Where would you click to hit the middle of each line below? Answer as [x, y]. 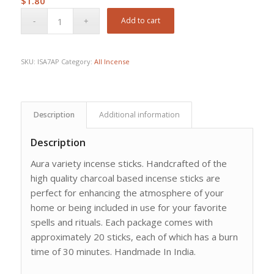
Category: [77, 62]
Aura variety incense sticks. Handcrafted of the [128, 164]
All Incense [112, 62]
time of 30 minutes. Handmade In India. [113, 252]
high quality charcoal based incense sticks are [125, 178]
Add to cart [141, 21]
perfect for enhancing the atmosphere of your [127, 193]
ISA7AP [49, 62]
